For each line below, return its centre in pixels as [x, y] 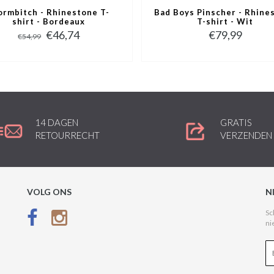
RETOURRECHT [68, 135]
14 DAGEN [57, 123]
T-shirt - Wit [225, 22]
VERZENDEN [246, 135]
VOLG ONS [49, 191]
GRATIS [236, 123]
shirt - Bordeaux [49, 22]
